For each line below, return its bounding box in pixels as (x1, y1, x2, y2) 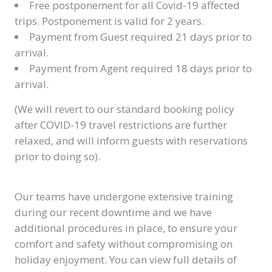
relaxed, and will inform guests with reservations (15, 134, 248, 148)
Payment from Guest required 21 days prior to (29, 30, 252, 44)
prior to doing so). (15, 149, 100, 163)
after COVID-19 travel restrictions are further (15, 118, 227, 132)
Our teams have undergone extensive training (15, 189, 233, 203)
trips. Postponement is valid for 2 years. (15, 14, 206, 28)
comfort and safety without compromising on (15, 237, 233, 251)
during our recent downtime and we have (15, 205, 212, 219)
